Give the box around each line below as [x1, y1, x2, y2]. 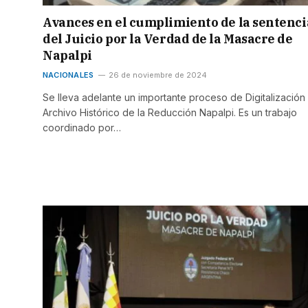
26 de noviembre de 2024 [109, 69, 208, 80]
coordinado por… [43, 121, 121, 133]
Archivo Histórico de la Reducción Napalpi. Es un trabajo [43, 106, 297, 118]
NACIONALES [43, 69, 94, 80]
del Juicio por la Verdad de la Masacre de [43, 30, 293, 47]
